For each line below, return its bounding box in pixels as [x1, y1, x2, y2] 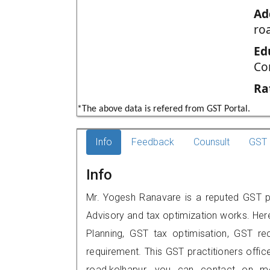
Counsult [193, 136, 230, 148]
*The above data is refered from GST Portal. [77, 104, 250, 114]
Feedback [131, 136, 174, 148]
